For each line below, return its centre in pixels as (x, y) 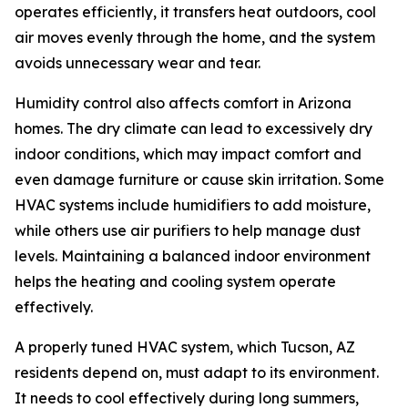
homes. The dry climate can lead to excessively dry (194, 128)
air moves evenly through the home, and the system (195, 37)
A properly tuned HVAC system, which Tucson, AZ (185, 347)
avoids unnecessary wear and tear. (138, 63)
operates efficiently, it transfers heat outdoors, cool (195, 12)
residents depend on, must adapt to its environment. (197, 372)
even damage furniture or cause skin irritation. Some (199, 179)
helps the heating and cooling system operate (175, 281)
